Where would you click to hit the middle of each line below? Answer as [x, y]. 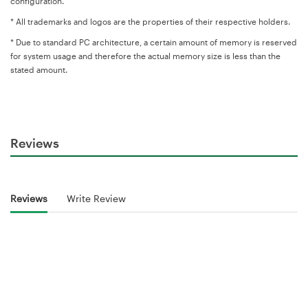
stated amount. [39, 69]
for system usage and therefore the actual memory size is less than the [145, 55]
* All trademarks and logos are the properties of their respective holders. [150, 21]
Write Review [96, 199]
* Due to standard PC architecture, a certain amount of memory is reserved [154, 42]
